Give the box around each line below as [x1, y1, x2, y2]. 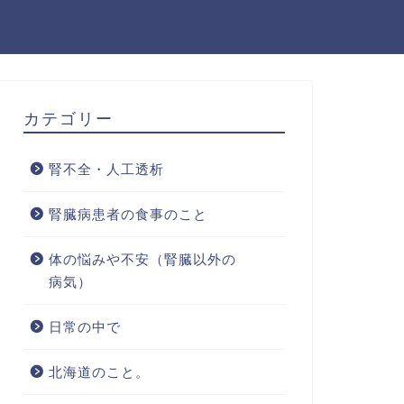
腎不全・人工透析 [48, 161, 164, 177]
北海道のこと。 [48, 364, 150, 380]
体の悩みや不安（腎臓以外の [48, 252, 236, 267]
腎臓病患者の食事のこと [48, 207, 207, 222]
